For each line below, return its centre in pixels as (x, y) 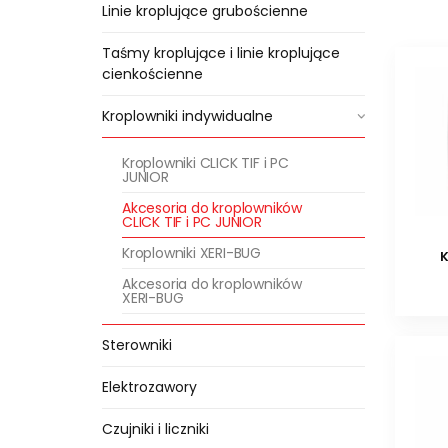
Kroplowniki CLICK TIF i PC (205, 163)
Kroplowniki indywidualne (187, 116)
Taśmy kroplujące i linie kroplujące (221, 53)
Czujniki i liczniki (155, 429)
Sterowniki (137, 345)
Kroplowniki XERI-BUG (191, 253)
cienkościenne (152, 74)
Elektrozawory (149, 387)
